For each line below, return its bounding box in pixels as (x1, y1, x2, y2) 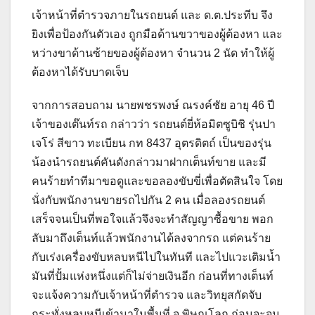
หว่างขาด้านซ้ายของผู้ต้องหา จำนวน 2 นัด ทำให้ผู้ (32, 47, 274, 60)
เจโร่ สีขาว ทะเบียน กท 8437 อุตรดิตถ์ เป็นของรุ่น (32, 137, 271, 150)
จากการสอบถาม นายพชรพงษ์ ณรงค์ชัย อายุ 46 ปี (32, 99, 274, 112)
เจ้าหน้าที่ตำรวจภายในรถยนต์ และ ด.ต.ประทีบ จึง (32, 9, 273, 22)
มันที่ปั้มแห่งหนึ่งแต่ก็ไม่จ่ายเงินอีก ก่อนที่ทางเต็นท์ (32, 270, 274, 283)
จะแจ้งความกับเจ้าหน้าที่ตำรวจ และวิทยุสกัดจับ (32, 289, 262, 302)
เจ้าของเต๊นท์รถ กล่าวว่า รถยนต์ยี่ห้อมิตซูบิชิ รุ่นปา (32, 118, 276, 131)
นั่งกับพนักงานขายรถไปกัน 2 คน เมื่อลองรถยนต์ (32, 194, 265, 207)
